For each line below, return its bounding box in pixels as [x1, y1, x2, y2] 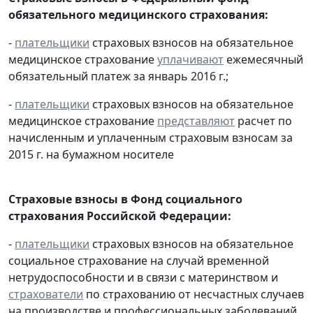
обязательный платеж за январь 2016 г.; [8, 68, 228, 85]
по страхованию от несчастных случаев [83, 286, 304, 303]
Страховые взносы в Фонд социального [8, 191, 242, 208]
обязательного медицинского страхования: [8, 7, 268, 23]
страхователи [8, 286, 83, 303]
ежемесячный [224, 52, 303, 68]
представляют [157, 113, 235, 129]
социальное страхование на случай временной [8, 253, 269, 269]
